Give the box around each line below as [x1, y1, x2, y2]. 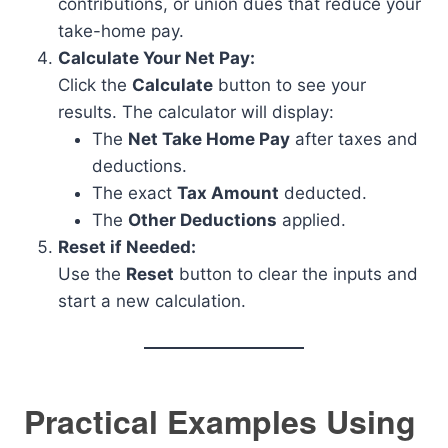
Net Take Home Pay [128, 129, 290, 150]
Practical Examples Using [24, 398, 416, 445]
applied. [277, 210, 346, 231]
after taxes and [290, 129, 418, 150]
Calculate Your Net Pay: [58, 48, 255, 69]
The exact [92, 183, 177, 204]
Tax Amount [177, 183, 279, 204]
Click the [58, 75, 132, 96]
